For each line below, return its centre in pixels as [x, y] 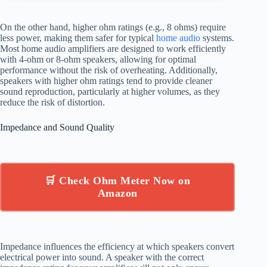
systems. [217, 38]
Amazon [117, 193]
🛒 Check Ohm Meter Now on [118, 180]
